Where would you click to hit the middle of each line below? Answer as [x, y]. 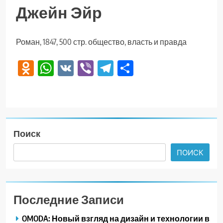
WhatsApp [86, 68]
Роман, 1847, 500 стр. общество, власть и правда [101, 42]
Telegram [141, 68]
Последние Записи [69, 199]
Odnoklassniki [76, 68]
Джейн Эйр [59, 12]
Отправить [173, 68]
